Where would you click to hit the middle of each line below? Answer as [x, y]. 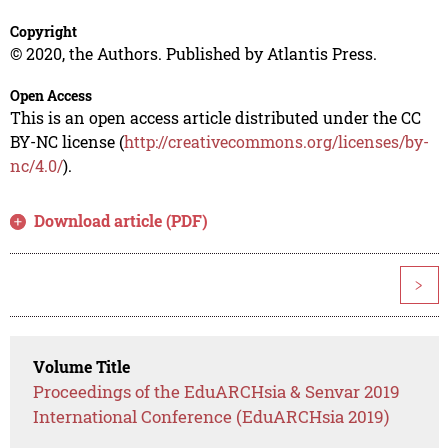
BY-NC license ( [66, 142]
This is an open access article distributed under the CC [215, 118]
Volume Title [82, 367]
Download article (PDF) [121, 221]
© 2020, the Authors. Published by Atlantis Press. [193, 54]
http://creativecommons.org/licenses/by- [276, 142]
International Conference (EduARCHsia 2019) [211, 417]
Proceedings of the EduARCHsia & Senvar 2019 [217, 392]
